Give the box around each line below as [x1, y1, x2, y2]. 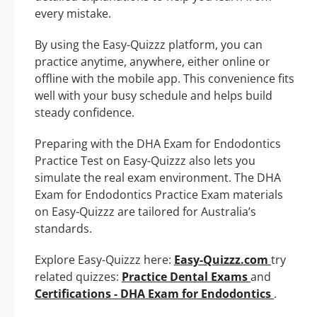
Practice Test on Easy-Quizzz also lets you [35, 153, 255, 169]
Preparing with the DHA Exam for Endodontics [35, 136, 281, 152]
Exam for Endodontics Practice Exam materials [35, 187, 283, 203]
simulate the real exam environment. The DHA [35, 170, 281, 186]
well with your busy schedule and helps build [35, 88, 272, 104]
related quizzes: [35, 269, 122, 285]
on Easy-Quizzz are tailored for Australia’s [35, 204, 256, 220]
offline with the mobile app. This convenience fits [35, 71, 294, 87]
